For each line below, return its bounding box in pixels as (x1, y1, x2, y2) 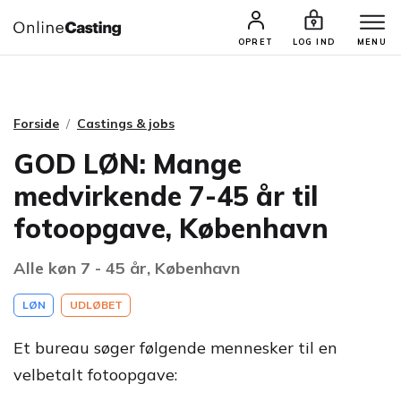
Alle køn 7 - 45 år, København (13, 258, 240, 278)
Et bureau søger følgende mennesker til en (13, 337, 337, 358)
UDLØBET (69, 298, 123, 311)
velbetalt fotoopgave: (13, 364, 177, 385)
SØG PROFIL (229, 27, 313, 40)
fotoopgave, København (13, 211, 328, 245)
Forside (13, 115, 59, 132)
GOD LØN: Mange (13, 147, 242, 181)
